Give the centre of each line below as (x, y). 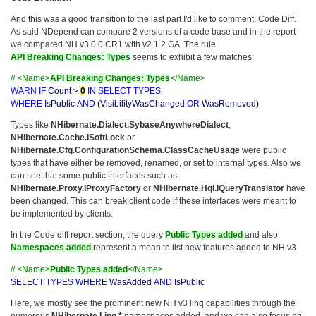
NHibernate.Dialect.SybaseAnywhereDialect (140, 125)
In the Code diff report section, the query (88, 235)
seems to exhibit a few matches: (192, 57)
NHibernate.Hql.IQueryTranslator (219, 189)
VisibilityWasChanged (142, 104)
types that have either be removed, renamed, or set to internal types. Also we (156, 163)
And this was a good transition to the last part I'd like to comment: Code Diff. (153, 19)
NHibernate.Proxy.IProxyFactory (76, 189)
